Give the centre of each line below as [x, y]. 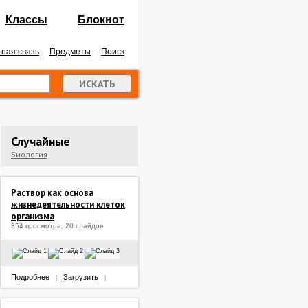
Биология [29, 154]
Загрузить [81, 277]
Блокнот [101, 20]
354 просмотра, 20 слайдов [57, 226]
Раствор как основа [52, 193]
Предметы [70, 52]
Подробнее [30, 277]
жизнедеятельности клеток [68, 205]
